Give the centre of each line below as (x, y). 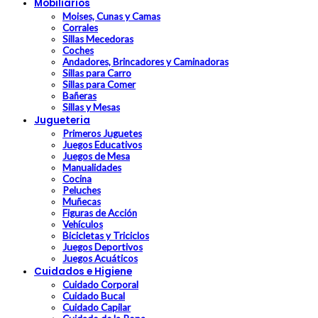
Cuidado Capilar (97, 308)
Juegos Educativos (102, 145)
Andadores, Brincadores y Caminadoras (146, 62)
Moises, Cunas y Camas (111, 17)
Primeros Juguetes (102, 134)
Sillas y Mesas (91, 108)
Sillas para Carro (97, 73)
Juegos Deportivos (103, 247)
